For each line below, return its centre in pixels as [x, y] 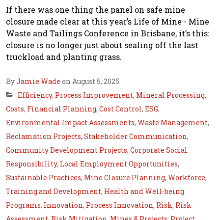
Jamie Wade [38, 82]
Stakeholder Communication [136, 137]
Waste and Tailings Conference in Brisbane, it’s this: [108, 33]
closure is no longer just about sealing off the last [102, 45]
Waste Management [173, 123]
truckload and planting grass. [64, 57]
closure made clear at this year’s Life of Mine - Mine [108, 22]
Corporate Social [159, 150]
